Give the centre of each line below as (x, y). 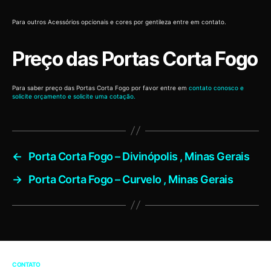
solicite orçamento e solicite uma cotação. (74, 96)
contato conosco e (216, 87)
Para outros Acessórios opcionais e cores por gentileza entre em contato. (119, 21)
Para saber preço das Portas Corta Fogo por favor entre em (100, 87)
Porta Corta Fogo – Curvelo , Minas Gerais (131, 179)
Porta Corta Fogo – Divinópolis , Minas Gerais (139, 156)
